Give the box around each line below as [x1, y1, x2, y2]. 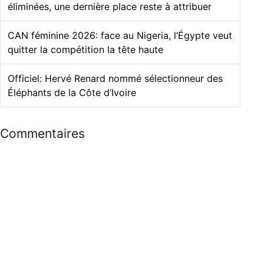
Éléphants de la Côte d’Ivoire [8, 87, 136, 99]
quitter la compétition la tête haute [8, 44, 163, 56]
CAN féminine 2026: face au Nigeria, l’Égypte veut [8, 29, 232, 42]
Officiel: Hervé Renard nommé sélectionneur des [8, 72, 223, 85]
